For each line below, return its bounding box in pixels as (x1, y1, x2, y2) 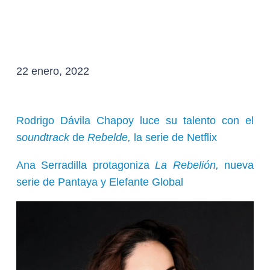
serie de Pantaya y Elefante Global (16, 176, 183, 188)
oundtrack (22, 131, 72, 143)
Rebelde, (87, 131, 134, 143)
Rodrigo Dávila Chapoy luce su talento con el (16, 115, 254, 127)
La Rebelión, (155, 159, 219, 171)
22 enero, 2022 (16, 65, 89, 77)
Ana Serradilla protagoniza (16, 159, 155, 171)
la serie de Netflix (134, 131, 217, 143)
